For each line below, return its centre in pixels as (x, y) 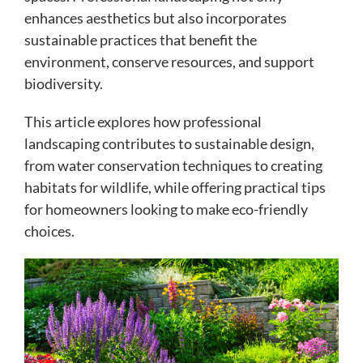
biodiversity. (64, 84)
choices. (49, 231)
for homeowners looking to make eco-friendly (166, 209)
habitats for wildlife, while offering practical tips (175, 188)
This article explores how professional (143, 122)
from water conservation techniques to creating (173, 166)
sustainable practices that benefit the (141, 40)
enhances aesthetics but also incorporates (156, 18)
